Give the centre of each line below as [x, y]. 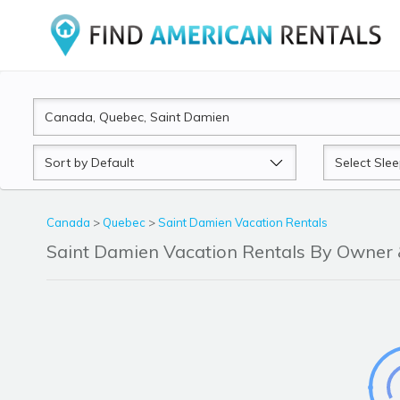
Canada [70, 223]
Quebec [125, 223]
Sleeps [344, 155]
